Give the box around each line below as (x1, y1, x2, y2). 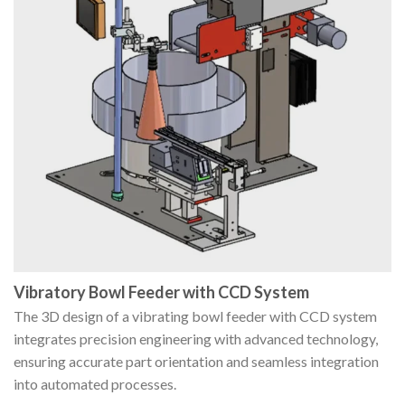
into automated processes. (14, 374, 176, 392)
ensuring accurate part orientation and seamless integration (14, 352, 379, 370)
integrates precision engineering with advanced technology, (14, 329, 378, 347)
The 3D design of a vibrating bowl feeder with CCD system (14, 306, 377, 325)
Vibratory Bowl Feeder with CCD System (14, 282, 309, 303)
